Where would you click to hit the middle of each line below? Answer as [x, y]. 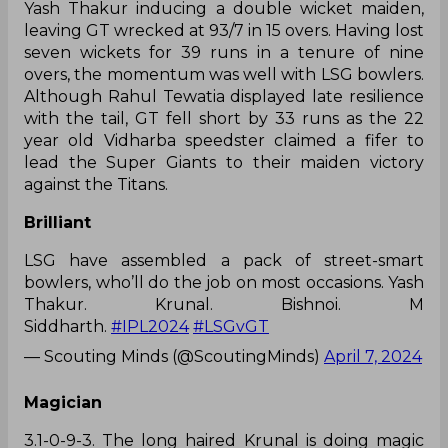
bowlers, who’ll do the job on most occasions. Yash [224, 283]
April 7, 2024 [373, 357]
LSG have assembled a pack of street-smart [224, 261]
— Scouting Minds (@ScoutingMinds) [174, 357]
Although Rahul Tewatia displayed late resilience [224, 97]
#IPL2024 [150, 327]
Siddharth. [67, 327]
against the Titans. [96, 185]
